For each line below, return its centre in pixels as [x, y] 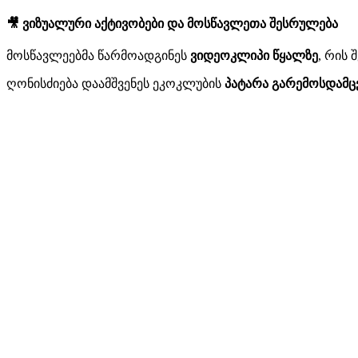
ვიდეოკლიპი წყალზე [254, 56]
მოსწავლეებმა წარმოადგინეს [98, 56]
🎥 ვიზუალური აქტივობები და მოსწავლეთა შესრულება [172, 24]
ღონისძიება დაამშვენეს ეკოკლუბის [115, 84]
